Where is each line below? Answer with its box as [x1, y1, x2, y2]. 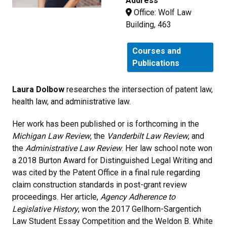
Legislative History [12, 204, 78, 214]
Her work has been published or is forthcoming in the [12, 119, 199, 129]
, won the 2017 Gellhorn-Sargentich [78, 204, 201, 214]
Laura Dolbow [12, 84, 64, 94]
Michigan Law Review [12, 131, 90, 141]
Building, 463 [126, 19, 171, 29]
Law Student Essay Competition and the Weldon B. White [12, 216, 213, 226]
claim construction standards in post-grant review [12, 179, 187, 190]
